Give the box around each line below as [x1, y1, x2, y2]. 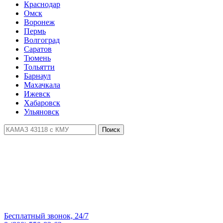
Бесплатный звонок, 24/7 [4, 212, 89, 220]
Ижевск [24, 90, 50, 98]
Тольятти [24, 63, 55, 71]
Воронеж [24, 18, 55, 26]
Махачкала [24, 81, 60, 89]
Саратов [24, 45, 52, 53]
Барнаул [24, 72, 51, 80]
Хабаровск [24, 99, 60, 107]
